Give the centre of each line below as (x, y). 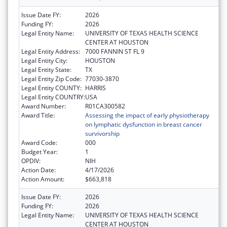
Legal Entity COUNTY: (51, 88)
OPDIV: (31, 161)
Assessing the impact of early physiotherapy (147, 116)
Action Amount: (43, 179)
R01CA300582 (105, 106)
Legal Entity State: (46, 70)
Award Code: (39, 143)
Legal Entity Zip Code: (51, 79)
